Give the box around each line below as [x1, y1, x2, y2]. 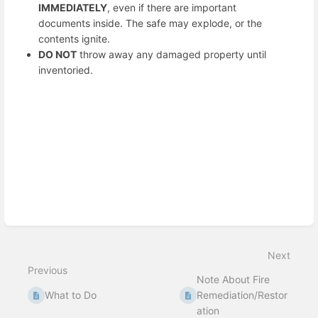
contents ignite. [38, 32, 110, 45]
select [20, 116, 48, 128]
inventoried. [38, 63, 93, 76]
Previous [28, 264, 67, 277]
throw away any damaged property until [77, 48, 266, 60]
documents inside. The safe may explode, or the [38, 16, 262, 29]
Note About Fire [197, 273, 270, 286]
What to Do [45, 289, 97, 302]
